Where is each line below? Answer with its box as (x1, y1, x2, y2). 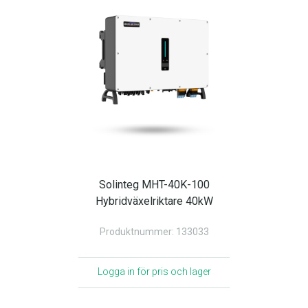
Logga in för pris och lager (97, 266, 211, 277)
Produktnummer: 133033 (99, 226, 209, 237)
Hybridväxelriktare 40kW (95, 195, 213, 208)
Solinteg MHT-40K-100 (98, 178, 210, 191)
